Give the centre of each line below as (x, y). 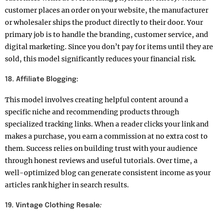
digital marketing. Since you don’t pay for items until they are (109, 46)
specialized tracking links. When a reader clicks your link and (107, 124)
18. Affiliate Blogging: (42, 79)
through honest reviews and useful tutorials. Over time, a (101, 160)
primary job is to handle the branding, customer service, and (107, 34)
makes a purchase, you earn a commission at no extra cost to (106, 136)
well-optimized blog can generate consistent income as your (108, 173)
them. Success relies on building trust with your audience (101, 148)
